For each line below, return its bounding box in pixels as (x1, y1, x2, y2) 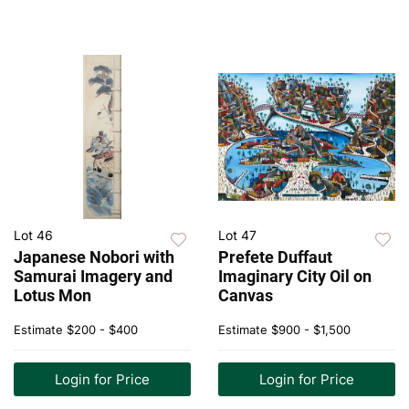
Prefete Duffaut (218, 247, 332, 267)
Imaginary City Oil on (218, 267, 372, 287)
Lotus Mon (14, 286, 91, 306)
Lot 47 (218, 227, 257, 244)
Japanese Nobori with (14, 247, 174, 267)
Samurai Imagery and (14, 267, 173, 287)
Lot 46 (14, 227, 53, 244)
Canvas (218, 286, 273, 306)
